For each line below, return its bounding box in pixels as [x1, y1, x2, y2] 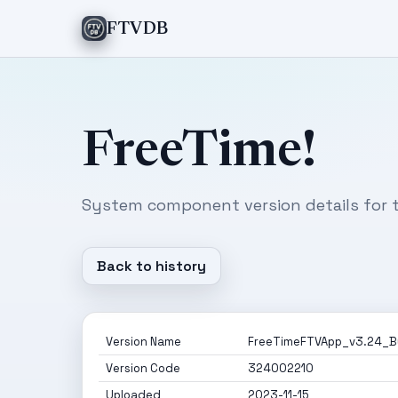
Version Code [106, 361, 180, 376]
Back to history [97, 257, 206, 275]
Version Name [106, 334, 181, 349]
